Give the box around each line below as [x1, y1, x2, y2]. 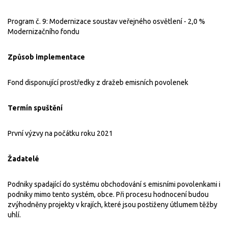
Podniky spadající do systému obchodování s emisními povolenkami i [8, 180, 220, 188]
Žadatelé [8, 154, 39, 163]
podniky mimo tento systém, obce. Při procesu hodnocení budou [8, 190, 209, 198]
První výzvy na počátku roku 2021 [8, 129, 113, 137]
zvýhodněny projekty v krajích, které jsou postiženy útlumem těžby [8, 200, 217, 209]
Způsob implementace [8, 52, 85, 61]
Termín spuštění [8, 103, 63, 112]
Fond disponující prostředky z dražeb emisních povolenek [8, 78, 188, 87]
